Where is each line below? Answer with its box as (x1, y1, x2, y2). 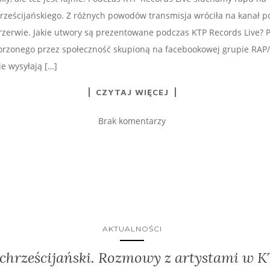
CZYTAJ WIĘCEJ (95, 86, 169, 97)
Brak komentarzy (98, 115, 166, 127)
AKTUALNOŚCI (102, 224, 162, 233)
